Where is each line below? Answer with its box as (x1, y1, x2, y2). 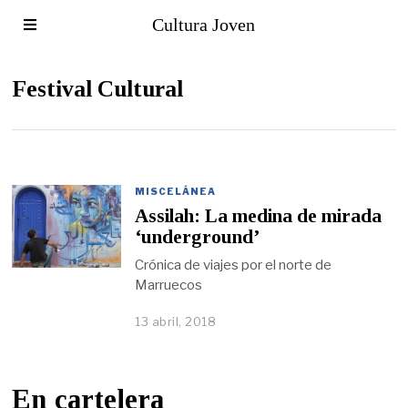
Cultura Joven (152, 15, 256, 35)
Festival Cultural (12, 76, 184, 102)
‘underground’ (135, 226, 261, 249)
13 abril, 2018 (135, 313, 217, 329)
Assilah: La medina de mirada (135, 205, 382, 228)
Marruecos (135, 276, 203, 293)
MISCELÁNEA (135, 186, 217, 197)
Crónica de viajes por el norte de (135, 256, 332, 273)
